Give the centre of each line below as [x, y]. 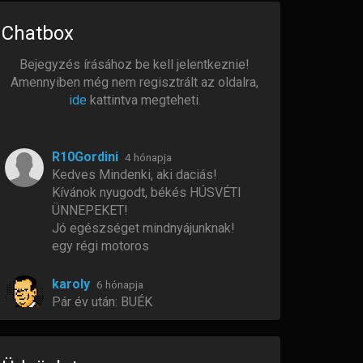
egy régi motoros [100, 246]
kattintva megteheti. [143, 100]
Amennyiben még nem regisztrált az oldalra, [135, 82]
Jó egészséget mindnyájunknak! [143, 228]
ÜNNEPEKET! [90, 210]
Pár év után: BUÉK [102, 302]
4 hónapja [148, 157]
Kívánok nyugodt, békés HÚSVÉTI [147, 192]
